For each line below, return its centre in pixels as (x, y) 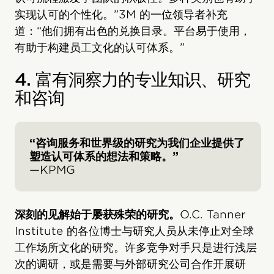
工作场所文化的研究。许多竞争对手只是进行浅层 (136, 247)
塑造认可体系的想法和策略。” (104, 156)
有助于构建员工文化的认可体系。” (100, 47)
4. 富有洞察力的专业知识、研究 (132, 79)
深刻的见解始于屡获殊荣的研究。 (97, 214)
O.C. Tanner (213, 214)
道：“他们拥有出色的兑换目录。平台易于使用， (133, 31)
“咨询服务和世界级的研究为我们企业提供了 (137, 143)
